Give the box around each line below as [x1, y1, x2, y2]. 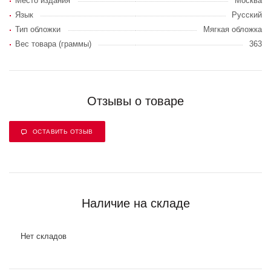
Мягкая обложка [203, 25, 262, 34]
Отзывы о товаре [87, 94, 184, 108]
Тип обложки [15, 25, 60, 34]
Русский [232, 10, 262, 19]
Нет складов [21, 232, 67, 241]
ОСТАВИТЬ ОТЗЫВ [33, 128, 93, 135]
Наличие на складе [81, 197, 190, 210]
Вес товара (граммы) [15, 39, 91, 48]
